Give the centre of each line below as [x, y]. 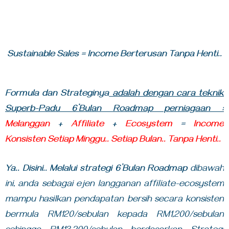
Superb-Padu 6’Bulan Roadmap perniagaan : [114, 110]
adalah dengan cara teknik [167, 95]
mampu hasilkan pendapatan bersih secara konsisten [114, 201]
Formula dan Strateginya [57, 95]
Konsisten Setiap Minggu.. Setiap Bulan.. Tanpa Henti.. [113, 141]
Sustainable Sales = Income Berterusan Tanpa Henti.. [114, 55]
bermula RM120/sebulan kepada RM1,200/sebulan [114, 216]
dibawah [206, 170]
